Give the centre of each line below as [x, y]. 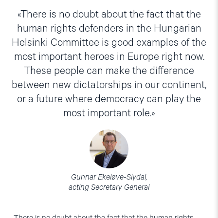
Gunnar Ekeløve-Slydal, [109, 178]
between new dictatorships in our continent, [109, 85]
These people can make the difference [109, 71]
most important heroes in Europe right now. [109, 57]
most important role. [107, 114]
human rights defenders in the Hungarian [109, 29]
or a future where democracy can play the [109, 100]
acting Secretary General [109, 188]
